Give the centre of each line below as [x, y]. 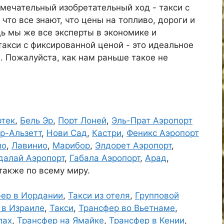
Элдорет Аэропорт [133, 145]
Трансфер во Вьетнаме [127, 208]
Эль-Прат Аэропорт [152, 120]
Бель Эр [36, 120]
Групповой [157, 195]
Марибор [71, 145]
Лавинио [29, 145]
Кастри [107, 133]
